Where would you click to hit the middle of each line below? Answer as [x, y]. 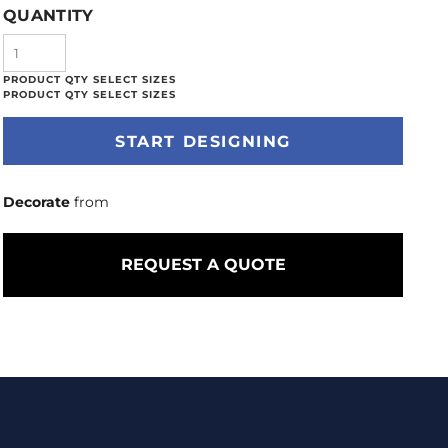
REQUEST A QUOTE [203, 264]
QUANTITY [48, 15]
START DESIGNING [203, 142]
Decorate [36, 202]
